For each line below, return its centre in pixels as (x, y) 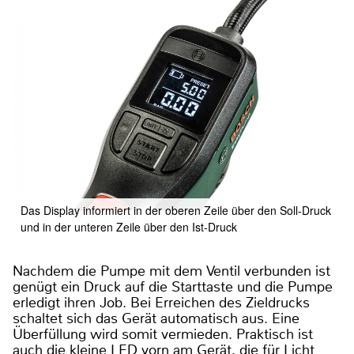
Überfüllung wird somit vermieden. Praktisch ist (163, 334)
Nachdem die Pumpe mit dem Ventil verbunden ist (171, 271)
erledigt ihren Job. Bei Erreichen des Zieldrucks (161, 302)
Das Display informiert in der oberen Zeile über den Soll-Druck (176, 210)
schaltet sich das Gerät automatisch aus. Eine (156, 318)
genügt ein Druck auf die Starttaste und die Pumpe (173, 286)
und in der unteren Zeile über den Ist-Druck (129, 226)
